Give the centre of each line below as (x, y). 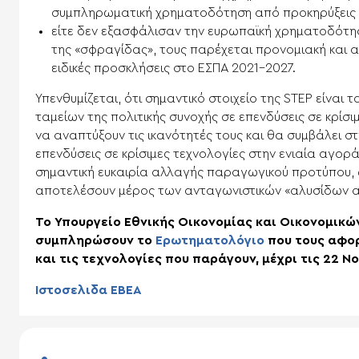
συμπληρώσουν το (95, 240)
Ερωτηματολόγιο (210, 240)
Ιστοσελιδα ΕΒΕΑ (89, 290)
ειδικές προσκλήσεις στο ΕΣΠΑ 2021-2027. (173, 68)
